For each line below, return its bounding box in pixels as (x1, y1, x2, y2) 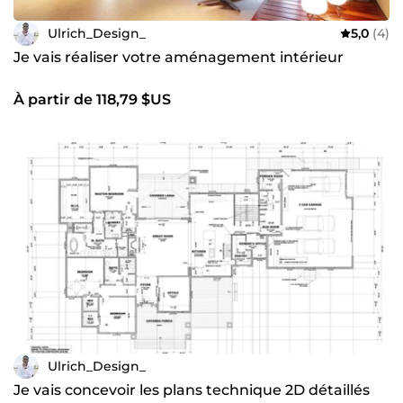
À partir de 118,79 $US (13, 91, 171, 109)
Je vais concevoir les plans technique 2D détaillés (13, 381, 370, 399)
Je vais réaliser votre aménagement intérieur (13, 49, 344, 67)
